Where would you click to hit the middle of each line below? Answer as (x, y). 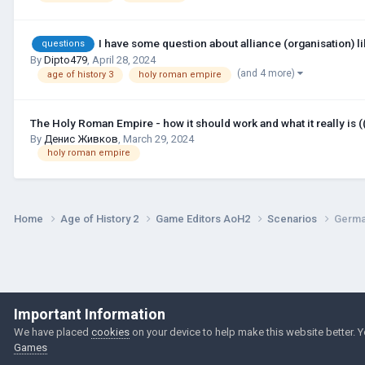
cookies (110, 332)
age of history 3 (80, 74)
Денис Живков (81, 139)
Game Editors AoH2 (204, 218)
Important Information (90, 314)
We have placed (53, 332)
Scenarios (293, 218)
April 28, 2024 (124, 60)
